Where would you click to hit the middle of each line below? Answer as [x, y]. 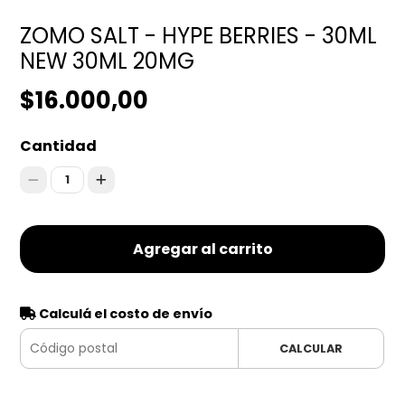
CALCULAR [311, 349]
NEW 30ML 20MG [108, 61]
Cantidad [59, 146]
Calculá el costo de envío [125, 314]
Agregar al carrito [202, 250]
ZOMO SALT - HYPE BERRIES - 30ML [199, 36]
